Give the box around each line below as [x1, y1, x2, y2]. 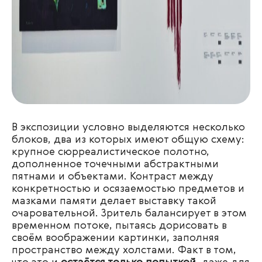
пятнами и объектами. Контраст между [12, 171, 213, 182]
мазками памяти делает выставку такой [12, 196, 216, 206]
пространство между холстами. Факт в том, [12, 245, 236, 256]
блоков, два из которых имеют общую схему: [12, 135, 244, 145]
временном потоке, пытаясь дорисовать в [12, 220, 227, 231]
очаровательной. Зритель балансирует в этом [12, 208, 247, 219]
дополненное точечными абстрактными [12, 159, 219, 170]
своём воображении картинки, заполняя [12, 233, 219, 243]
